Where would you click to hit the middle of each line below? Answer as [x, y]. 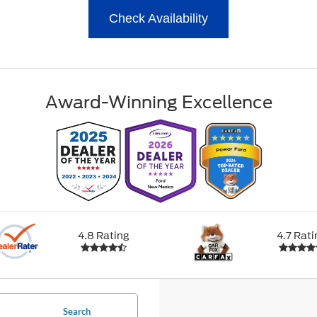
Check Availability [158, 18]
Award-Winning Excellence [158, 102]
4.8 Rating [104, 235]
